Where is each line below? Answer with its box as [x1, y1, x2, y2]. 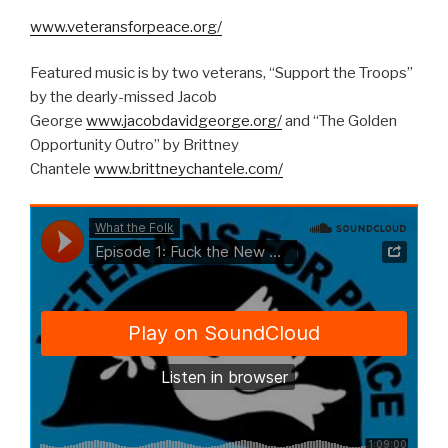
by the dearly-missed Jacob [30, 88, 217, 107]
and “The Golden [282, 112, 397, 131]
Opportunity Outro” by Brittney [30, 136, 239, 155]
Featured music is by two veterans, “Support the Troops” [30, 64, 413, 83]
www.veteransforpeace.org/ [30, 17, 222, 36]
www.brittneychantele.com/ [94, 160, 283, 179]
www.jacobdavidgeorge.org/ [86, 112, 282, 131]
